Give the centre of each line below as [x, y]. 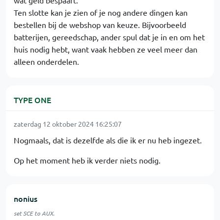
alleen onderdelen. [46, 61]
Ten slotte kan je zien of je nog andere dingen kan [101, 12]
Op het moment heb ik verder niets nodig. [87, 160]
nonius [26, 198]
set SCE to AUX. [34, 213]
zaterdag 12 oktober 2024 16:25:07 [68, 124]
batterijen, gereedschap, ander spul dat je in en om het [109, 37]
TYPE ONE [32, 100]
